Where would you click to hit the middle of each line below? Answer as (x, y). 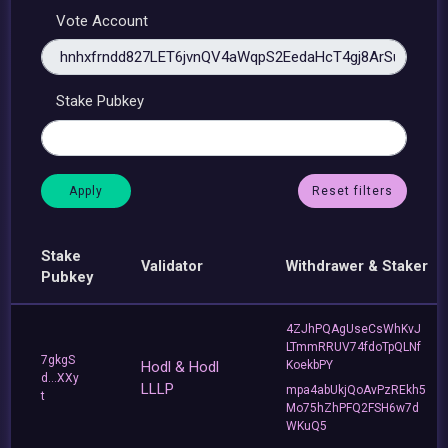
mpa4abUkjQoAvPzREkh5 (356, 390)
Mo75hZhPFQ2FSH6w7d (353, 408)
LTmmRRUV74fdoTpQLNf (354, 346)
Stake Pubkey (100, 101)
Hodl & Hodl (180, 366)
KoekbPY (310, 364)
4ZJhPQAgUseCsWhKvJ (354, 328)
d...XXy (60, 377)
